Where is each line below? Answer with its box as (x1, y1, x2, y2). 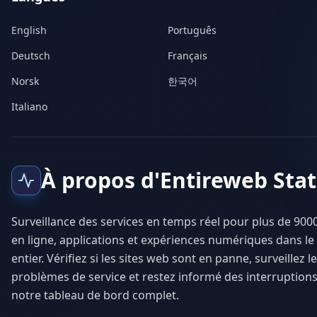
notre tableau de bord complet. (11, 287, 179, 303)
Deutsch (11, 49, 50, 62)
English (11, 23, 47, 37)
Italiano (11, 100, 47, 113)
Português (168, 23, 217, 37)
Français (168, 49, 208, 62)
